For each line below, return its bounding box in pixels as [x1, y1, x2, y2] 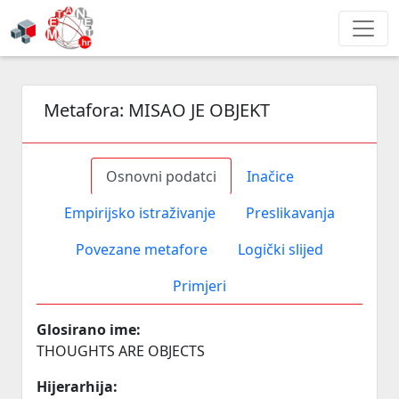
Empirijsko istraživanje [64, 203, 216, 223]
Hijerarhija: [37, 377, 118, 396]
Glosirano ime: [37, 320, 141, 339]
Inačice [246, 167, 294, 186]
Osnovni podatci [105, 167, 216, 186]
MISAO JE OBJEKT [128, 98, 270, 122]
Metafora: [44, 98, 128, 122]
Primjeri [173, 276, 226, 296]
